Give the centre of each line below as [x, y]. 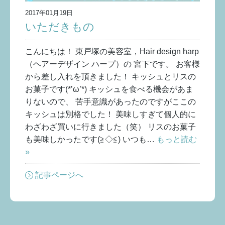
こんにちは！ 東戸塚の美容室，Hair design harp [112, 52]
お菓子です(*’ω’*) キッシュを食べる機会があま [109, 89]
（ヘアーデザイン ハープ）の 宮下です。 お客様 [113, 64]
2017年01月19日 [49, 13]
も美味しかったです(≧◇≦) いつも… [91, 140]
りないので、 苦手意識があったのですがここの [110, 102]
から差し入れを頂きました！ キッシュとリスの [110, 77]
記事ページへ [59, 175]
